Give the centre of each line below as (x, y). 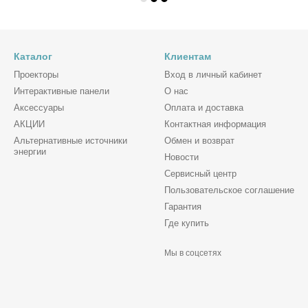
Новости (181, 157)
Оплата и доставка (204, 108)
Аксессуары (39, 108)
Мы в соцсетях (193, 253)
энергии (30, 152)
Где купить (187, 223)
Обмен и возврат (199, 141)
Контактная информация (215, 124)
